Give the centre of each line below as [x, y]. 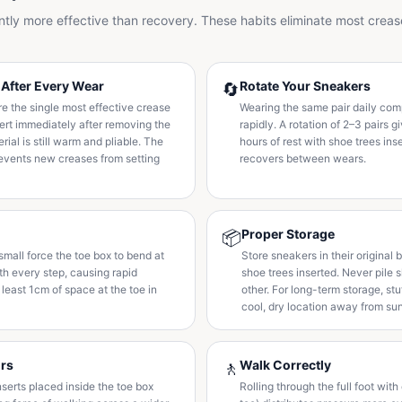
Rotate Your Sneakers [305, 86]
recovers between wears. [303, 158]
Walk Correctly [285, 365]
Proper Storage [288, 234]
